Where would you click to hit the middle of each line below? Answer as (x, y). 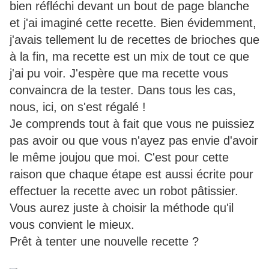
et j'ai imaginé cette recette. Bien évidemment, (133, 23)
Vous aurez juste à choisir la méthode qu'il (122, 208)
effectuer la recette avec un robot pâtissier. (124, 191)
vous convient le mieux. (72, 225)
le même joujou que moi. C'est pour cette (119, 158)
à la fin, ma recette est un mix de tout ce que (129, 57)
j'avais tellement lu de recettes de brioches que (134, 40)
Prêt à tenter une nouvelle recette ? (104, 242)
